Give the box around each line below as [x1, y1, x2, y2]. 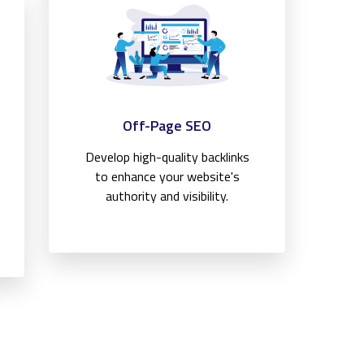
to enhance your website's [94, 167, 240, 187]
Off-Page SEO [123, 115, 212, 137]
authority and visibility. [106, 186, 229, 206]
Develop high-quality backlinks [84, 147, 249, 167]
